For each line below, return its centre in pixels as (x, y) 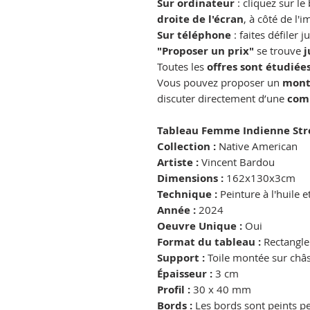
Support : (182, 258)
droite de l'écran (200, 19)
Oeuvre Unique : (200, 226)
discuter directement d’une (222, 99)
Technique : (187, 194)
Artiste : (178, 163)
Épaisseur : (185, 274)
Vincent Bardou (237, 162)
